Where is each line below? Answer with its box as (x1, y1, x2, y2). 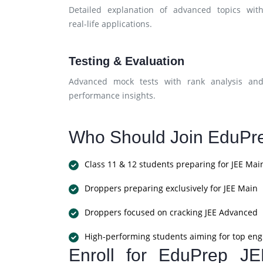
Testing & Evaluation (69, 55, 184, 68)
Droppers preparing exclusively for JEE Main (85, 183, 258, 194)
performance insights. (69, 90, 156, 101)
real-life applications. (69, 18, 152, 29)
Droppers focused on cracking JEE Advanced (85, 207, 258, 218)
